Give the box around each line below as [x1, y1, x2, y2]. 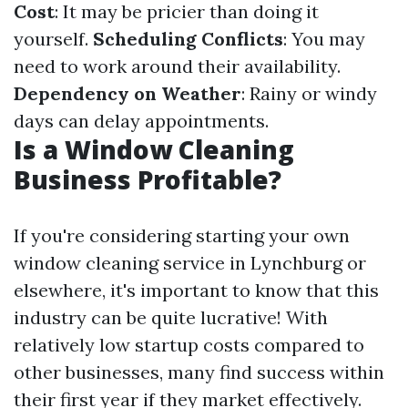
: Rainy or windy [241, 82, 377, 105]
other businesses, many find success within [14, 361, 384, 383]
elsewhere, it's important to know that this [14, 279, 379, 301]
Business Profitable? [14, 162, 281, 197]
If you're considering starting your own [14, 224, 350, 247]
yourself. [14, 27, 93, 50]
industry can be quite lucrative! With [14, 306, 328, 329]
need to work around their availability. [14, 55, 341, 77]
